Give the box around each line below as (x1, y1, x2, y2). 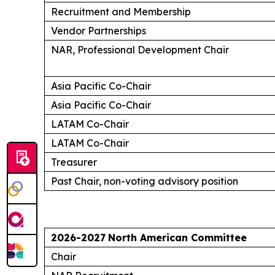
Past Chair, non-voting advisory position (51, 174, 238, 187)
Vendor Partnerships (51, 24, 146, 37)
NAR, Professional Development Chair (51, 43, 229, 56)
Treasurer (51, 155, 97, 168)
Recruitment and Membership (51, 5, 191, 18)
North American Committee (108, 231, 247, 244)
